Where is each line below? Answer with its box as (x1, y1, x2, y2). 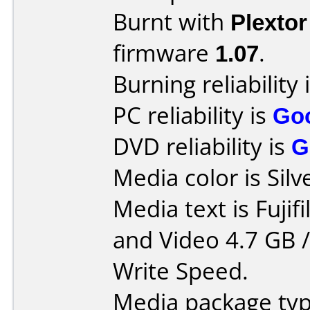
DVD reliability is (113, 131, 291, 162)
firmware (113, 37, 215, 69)
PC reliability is (113, 100, 273, 131)
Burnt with (113, 6, 230, 37)
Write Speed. (113, 255, 248, 286)
